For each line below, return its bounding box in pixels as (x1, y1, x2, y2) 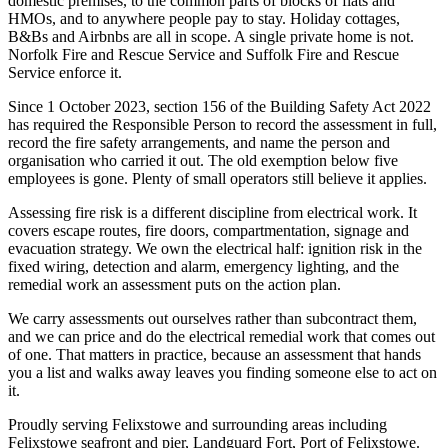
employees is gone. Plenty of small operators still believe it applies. (8, 169, 427, 187)
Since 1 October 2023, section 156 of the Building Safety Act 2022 (8, 97, 431, 115)
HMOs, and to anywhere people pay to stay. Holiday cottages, (8, 9, 400, 27)
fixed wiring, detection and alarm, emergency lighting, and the (8, 257, 399, 275)
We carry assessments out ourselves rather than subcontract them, (8, 309, 417, 327)
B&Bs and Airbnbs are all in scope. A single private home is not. (8, 27, 414, 45)
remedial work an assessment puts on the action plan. (8, 275, 341, 293)
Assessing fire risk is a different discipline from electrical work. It (8, 203, 417, 221)
